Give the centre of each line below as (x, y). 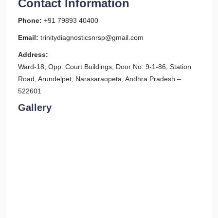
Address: (33, 54)
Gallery (35, 108)
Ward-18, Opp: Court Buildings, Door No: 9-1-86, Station (105, 67)
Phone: (30, 20)
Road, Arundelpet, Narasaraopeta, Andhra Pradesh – (100, 79)
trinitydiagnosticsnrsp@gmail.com (92, 37)
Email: (28, 37)
